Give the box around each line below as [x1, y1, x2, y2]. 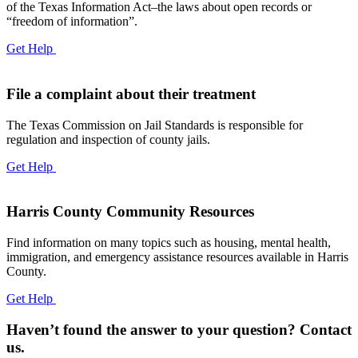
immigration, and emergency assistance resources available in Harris [6, 250, 348, 265]
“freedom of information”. [6, 14, 137, 29]
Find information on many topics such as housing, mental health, [6, 236, 331, 250]
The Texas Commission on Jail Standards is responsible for [6, 117, 303, 132]
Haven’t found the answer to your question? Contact [6, 320, 352, 338]
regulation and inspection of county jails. [6, 132, 210, 146]
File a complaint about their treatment [6, 86, 256, 102]
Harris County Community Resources [6, 203, 254, 221]
